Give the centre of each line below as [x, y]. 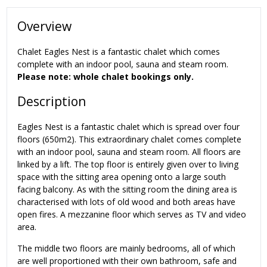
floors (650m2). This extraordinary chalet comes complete [129, 139]
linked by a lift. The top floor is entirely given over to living [128, 164]
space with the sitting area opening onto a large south [122, 176]
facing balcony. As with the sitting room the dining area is [127, 189]
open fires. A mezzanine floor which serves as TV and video [132, 214]
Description [52, 102]
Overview [44, 27]
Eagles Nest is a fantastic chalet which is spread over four [128, 126]
